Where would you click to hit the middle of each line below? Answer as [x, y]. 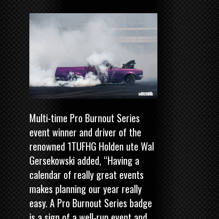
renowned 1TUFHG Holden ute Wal [92, 146]
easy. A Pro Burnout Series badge [91, 203]
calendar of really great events [87, 174]
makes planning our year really [86, 188]
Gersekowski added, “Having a [84, 160]
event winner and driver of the [85, 132]
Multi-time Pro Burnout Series [85, 118]
